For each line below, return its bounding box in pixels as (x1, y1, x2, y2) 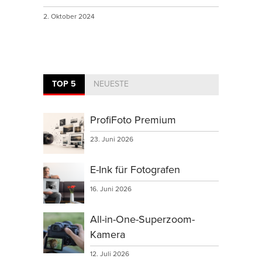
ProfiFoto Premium (90, 112, 176, 127)
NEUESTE (94, 78, 129, 90)
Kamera (90, 227, 125, 242)
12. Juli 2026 (90, 249, 129, 259)
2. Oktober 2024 (43, 11, 96, 22)
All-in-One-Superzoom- (90, 212, 195, 227)
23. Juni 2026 (90, 134, 133, 144)
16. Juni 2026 (90, 184, 132, 194)
